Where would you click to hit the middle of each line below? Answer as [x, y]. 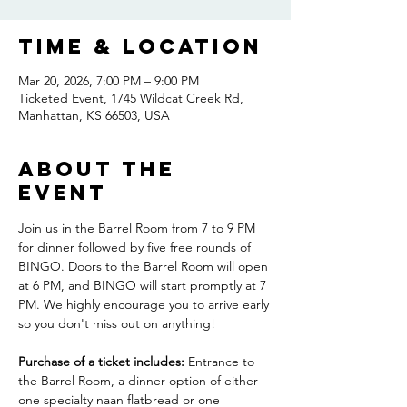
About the [97, 169]
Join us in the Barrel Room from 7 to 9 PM [139, 228]
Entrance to [221, 362]
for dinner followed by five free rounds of [136, 247]
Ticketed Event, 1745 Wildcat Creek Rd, [131, 98]
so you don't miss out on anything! [119, 323]
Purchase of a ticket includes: [101, 362]
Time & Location [140, 46]
